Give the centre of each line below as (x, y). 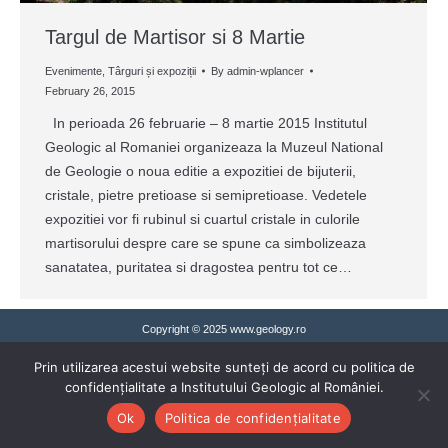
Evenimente (73, 70)
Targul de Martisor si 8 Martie (175, 36)
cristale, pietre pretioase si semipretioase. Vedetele (206, 194)
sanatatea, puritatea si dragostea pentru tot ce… (198, 266)
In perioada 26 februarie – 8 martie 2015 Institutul (206, 122)
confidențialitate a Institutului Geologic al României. (224, 387)
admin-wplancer (265, 70)
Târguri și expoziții (152, 70)
